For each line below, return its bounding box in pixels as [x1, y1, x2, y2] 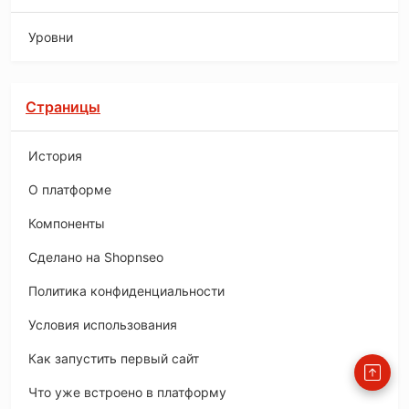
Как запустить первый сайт [28, 351, 199, 367]
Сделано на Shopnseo [28, 249, 163, 266]
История [28, 148, 82, 164]
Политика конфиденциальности [28, 283, 225, 299]
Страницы [26, 98, 100, 117]
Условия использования [28, 317, 177, 333]
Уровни [28, 29, 73, 46]
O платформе [28, 182, 111, 198]
